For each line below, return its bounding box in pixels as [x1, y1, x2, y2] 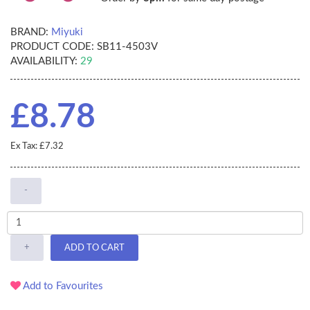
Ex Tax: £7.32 [10, 142, 64, 152]
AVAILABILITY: [10, 56, 77, 67]
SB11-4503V [94, 42, 158, 53]
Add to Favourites [21, 281, 103, 292]
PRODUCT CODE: [10, 42, 94, 53]
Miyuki [51, 27, 83, 38]
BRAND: [10, 27, 48, 38]
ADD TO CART [64, 243, 125, 253]
